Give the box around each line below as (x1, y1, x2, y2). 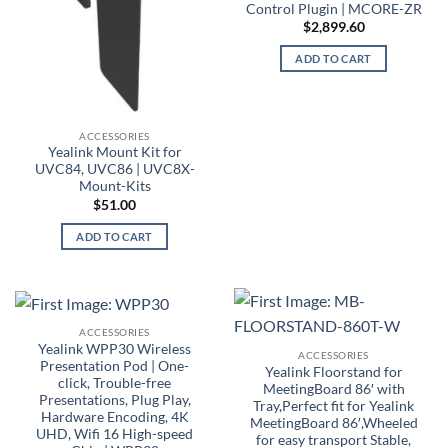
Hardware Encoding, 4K (40, 409, 189, 426)
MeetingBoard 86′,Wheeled (249, 414, 418, 431)
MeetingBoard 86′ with (262, 380, 405, 397)
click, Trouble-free (58, 375, 171, 392)
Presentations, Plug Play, (38, 392, 191, 409)
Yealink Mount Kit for (47, 144, 182, 161)
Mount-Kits (78, 178, 151, 195)
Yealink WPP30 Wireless (38, 341, 191, 358)
